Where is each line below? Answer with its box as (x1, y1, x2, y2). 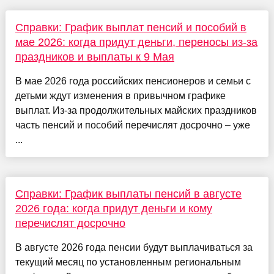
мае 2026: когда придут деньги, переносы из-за (15, 36, 257, 49)
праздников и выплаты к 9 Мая (15, 51, 174, 64)
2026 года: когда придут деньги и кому (15, 202, 212, 215)
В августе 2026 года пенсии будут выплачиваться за (15, 242, 253, 253)
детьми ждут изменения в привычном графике (15, 91, 226, 102)
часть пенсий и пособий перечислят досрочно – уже (15, 120, 250, 131)
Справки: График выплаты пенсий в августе (15, 188, 242, 201)
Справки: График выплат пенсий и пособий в (15, 21, 246, 34)
